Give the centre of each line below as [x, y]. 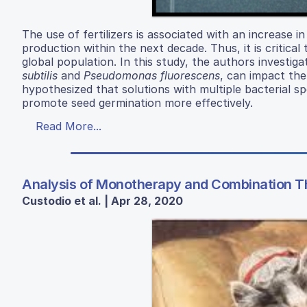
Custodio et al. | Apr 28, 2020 [102, 200]
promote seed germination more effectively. [137, 102]
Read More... [69, 126]
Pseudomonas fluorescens [152, 75]
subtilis [40, 75]
